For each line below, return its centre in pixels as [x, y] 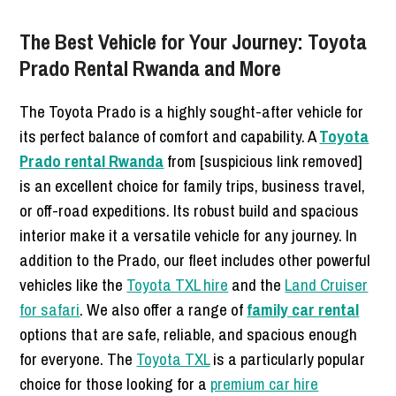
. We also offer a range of [164, 309]
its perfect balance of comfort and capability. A [170, 136]
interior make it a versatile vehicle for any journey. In [189, 235]
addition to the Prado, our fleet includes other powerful [195, 259]
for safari [50, 309]
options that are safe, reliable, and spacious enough [189, 334]
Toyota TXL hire [178, 284]
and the [257, 284]
